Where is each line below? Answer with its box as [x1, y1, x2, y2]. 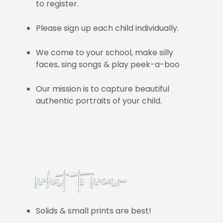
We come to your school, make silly [36, 46, 174, 58]
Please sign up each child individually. [36, 22, 179, 34]
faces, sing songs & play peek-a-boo [36, 58, 180, 70]
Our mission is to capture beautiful [36, 83, 170, 95]
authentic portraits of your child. [36, 95, 162, 107]
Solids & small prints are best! [36, 205, 152, 217]
